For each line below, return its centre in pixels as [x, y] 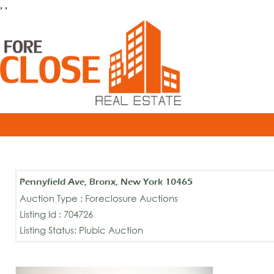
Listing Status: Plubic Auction [81, 230]
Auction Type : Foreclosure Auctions [99, 198]
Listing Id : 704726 [56, 214]
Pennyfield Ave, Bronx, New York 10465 [106, 182]
